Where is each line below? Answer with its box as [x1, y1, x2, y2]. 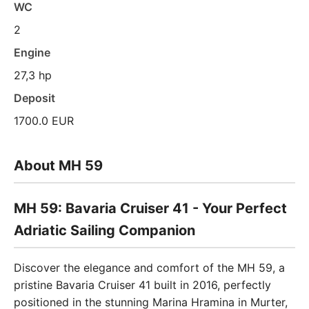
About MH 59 [14, 157, 103, 174]
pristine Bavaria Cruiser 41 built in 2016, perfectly [14, 278, 271, 292]
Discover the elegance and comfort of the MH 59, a [14, 261, 285, 275]
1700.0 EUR [14, 114, 74, 128]
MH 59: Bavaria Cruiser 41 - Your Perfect [14, 200, 287, 217]
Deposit [14, 91, 55, 105]
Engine [14, 46, 50, 59]
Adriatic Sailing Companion [14, 222, 195, 239]
